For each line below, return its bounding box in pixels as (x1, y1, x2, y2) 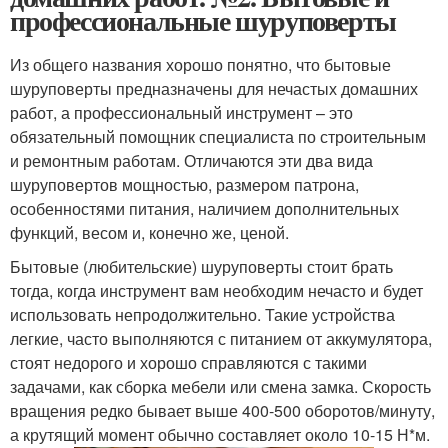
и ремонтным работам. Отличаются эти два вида (10, 149, 373, 173)
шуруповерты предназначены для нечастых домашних (10, 77, 418, 101)
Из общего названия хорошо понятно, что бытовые (10, 53, 391, 77)
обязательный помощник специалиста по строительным (10, 125, 426, 149)
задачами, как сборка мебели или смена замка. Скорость (10, 375, 431, 399)
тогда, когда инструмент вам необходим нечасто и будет (10, 279, 423, 303)
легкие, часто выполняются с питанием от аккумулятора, (10, 327, 432, 351)
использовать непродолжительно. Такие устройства (10, 303, 395, 327)
